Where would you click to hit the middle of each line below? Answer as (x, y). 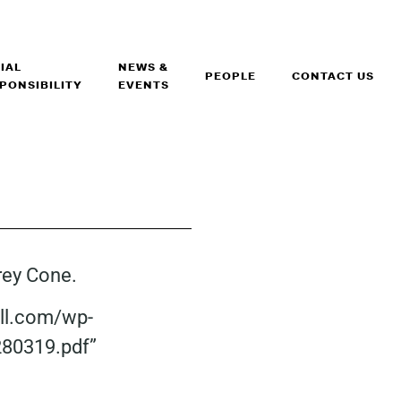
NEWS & (143, 67)
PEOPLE (230, 76)
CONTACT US (333, 76)
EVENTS (143, 85)
